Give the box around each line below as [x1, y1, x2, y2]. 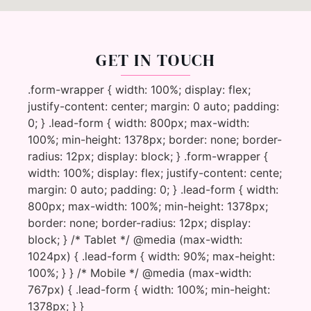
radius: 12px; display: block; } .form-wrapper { [28, 149, 269, 164]
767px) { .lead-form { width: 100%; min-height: [28, 283, 271, 297]
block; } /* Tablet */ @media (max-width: [28, 233, 243, 247]
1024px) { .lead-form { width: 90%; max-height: [28, 249, 276, 264]
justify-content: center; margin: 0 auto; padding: [28, 99, 280, 114]
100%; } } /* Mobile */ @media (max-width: [28, 266, 252, 280]
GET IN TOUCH [96, 49, 215, 72]
